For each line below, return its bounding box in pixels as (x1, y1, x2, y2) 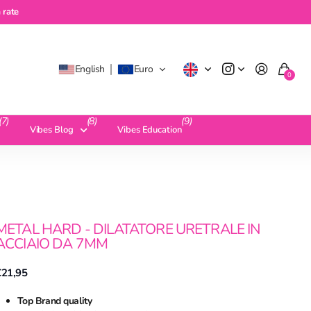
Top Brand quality (17, 294, 92, 308)
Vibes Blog (29, 124, 74, 136)
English (74, 62, 105, 76)
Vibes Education (117, 124, 182, 136)
